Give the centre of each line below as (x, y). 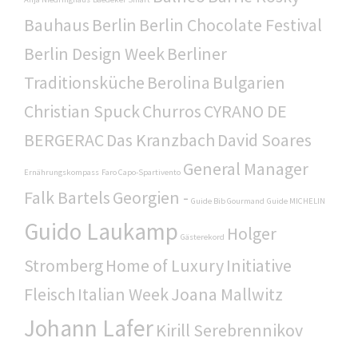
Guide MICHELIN (296, 201)
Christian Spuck (82, 111)
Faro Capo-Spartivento (141, 172)
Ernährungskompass (62, 172)
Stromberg (64, 265)
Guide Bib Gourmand (228, 201)
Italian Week (123, 294)
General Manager (246, 168)
